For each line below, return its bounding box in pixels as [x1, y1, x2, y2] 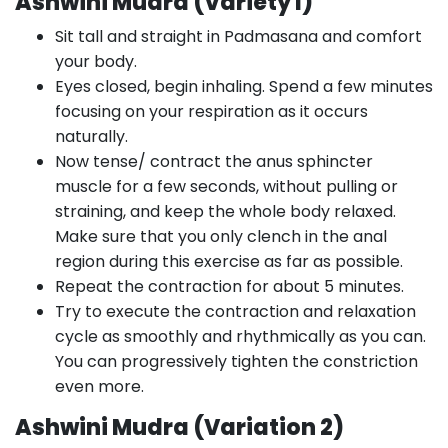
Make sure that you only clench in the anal [55, 225, 387, 248]
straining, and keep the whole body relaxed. [55, 200, 396, 223]
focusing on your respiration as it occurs [55, 100, 368, 123]
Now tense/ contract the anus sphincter [55, 150, 373, 173]
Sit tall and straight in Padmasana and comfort [55, 25, 422, 48]
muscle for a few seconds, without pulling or [55, 175, 398, 198]
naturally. [55, 125, 128, 148]
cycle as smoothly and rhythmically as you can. [55, 325, 426, 348]
